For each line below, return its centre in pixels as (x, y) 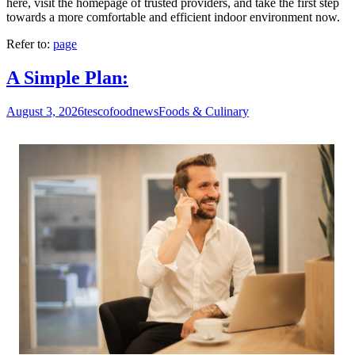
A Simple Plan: (67, 78)
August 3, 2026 (45, 112)
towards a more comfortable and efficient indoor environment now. (173, 17)
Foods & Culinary (204, 112)
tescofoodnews (121, 112)
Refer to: (30, 44)
